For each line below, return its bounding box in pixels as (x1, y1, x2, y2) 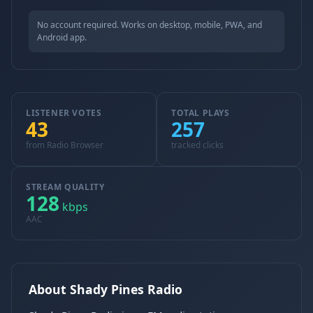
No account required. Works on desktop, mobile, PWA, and (37, 19, 262, 31)
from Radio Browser (26, 139, 103, 151)
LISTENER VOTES (26, 107, 102, 119)
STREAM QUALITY (26, 181, 105, 193)
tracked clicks (171, 139, 224, 151)
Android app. (37, 31, 87, 43)
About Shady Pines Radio (29, 281, 182, 298)
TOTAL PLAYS (171, 107, 230, 119)
